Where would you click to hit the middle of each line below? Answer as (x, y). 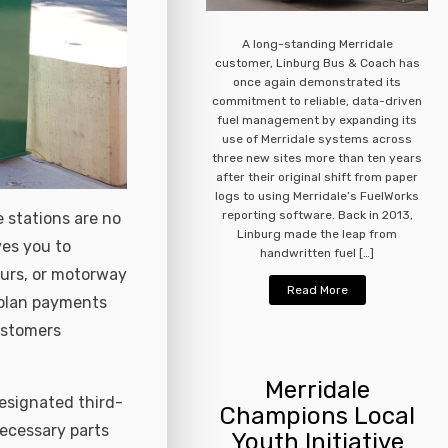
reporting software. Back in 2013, (317, 214)
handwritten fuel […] (317, 252)
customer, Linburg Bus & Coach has (317, 62)
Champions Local (317, 415)
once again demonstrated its (317, 81)
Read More (317, 289)
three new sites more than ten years (317, 157)
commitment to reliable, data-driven (317, 100)
